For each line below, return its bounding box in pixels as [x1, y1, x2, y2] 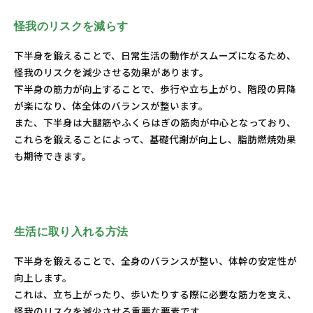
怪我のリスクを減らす [14, 20, 129, 34]
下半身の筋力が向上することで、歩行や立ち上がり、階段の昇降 [14, 82, 296, 96]
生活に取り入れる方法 [14, 225, 129, 239]
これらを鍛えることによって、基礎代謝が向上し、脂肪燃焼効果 [14, 132, 296, 146]
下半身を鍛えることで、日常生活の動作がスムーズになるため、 [14, 48, 296, 62]
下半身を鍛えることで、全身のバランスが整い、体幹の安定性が [14, 254, 297, 268]
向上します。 [14, 270, 72, 284]
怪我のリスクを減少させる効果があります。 [14, 65, 209, 79]
